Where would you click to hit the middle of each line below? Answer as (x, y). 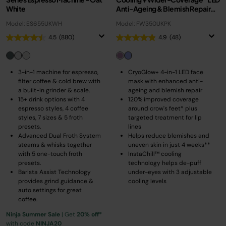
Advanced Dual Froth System (60, 136)
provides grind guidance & (56, 181)
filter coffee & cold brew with (59, 81)
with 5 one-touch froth (50, 154)
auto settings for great (50, 190)
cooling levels (147, 181)
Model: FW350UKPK (144, 24)
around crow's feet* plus (163, 108)
